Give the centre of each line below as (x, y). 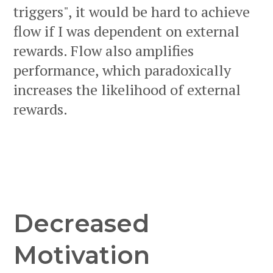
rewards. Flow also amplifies (104, 51)
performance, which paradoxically (122, 70)
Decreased (81, 224)
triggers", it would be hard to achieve (132, 12)
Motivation (82, 255)
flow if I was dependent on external (126, 31)
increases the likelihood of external (127, 90)
